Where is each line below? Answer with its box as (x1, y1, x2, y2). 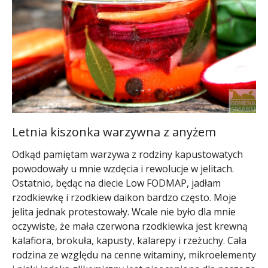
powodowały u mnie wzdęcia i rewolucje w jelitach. (12, 162, 234, 176)
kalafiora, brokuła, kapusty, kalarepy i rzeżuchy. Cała (12, 234, 246, 248)
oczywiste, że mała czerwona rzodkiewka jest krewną (12, 220, 248, 233)
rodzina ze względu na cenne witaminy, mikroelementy (12, 248, 256, 262)
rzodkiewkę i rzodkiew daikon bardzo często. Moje (12, 191, 236, 205)
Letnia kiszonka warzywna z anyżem (12, 124, 216, 141)
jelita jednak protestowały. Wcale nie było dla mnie (12, 205, 236, 219)
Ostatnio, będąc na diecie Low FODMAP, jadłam (12, 176, 221, 190)
